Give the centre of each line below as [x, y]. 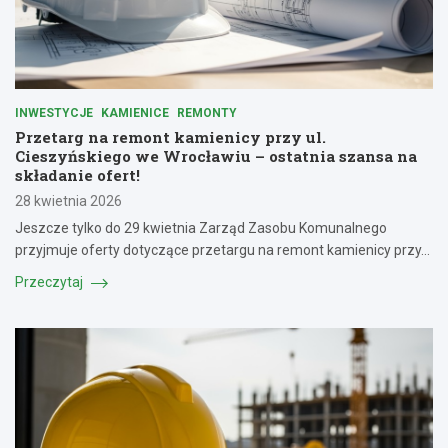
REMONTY [207, 112]
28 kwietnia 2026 [68, 200]
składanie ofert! [77, 174]
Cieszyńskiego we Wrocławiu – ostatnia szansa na [216, 155]
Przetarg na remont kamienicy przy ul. [170, 136]
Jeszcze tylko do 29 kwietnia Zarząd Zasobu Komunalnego [201, 227]
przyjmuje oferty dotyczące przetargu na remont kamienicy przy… [222, 249]
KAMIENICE [135, 112]
